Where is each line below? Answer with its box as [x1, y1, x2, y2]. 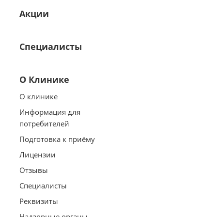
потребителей [19, 119, 69, 128]
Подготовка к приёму [19, 134, 95, 144]
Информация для [19, 107, 80, 117]
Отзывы [19, 165, 48, 175]
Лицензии [19, 150, 56, 159]
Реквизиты [19, 196, 58, 206]
